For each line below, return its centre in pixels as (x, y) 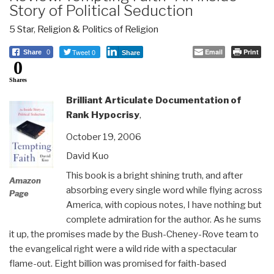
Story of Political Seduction (101, 10)
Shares (18, 80)
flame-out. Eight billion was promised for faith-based (118, 263)
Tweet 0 (84, 52)
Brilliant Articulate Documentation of (154, 100)
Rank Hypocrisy (102, 115)
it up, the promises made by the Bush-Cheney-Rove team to (134, 234)
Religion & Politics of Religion (98, 29)
